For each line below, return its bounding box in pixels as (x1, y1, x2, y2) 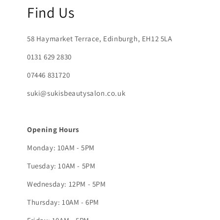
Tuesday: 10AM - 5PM (27, 161, 96, 171)
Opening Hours (27, 125, 80, 135)
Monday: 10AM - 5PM (27, 143, 95, 153)
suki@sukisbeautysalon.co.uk (27, 88, 126, 98)
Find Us (27, 2, 75, 23)
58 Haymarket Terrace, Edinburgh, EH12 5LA (27, 34, 172, 44)
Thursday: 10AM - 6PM (27, 197, 99, 207)
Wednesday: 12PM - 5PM (27, 179, 106, 189)
